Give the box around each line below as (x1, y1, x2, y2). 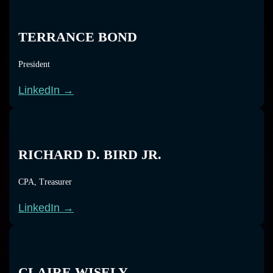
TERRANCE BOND (18, 29, 137, 44)
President (18, 60, 50, 69)
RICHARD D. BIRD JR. (18, 147, 161, 162)
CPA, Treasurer (18, 177, 72, 186)
